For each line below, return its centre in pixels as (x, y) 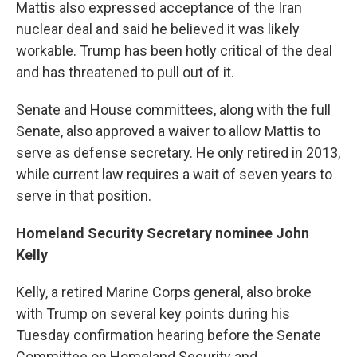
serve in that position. (84, 195)
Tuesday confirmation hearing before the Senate (169, 335)
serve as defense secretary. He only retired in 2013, (178, 152)
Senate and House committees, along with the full (173, 109)
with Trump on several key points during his (153, 313)
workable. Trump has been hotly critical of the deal (174, 50)
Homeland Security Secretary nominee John (163, 233)
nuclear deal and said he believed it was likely (158, 29)
